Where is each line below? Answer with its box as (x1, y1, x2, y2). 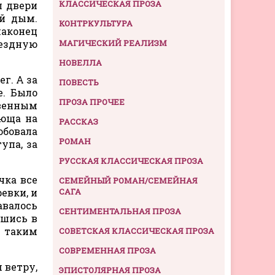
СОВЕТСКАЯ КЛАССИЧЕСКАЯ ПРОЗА (59, 225, 214, 236)
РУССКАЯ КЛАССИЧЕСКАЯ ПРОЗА (59, 155, 203, 166)
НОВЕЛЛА (59, 56, 102, 68)
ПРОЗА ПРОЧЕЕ (59, 96, 125, 107)
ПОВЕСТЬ (59, 76, 99, 88)
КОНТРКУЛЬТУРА (59, 17, 133, 29)
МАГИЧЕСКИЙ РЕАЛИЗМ (59, 37, 167, 48)
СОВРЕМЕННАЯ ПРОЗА (59, 244, 156, 256)
